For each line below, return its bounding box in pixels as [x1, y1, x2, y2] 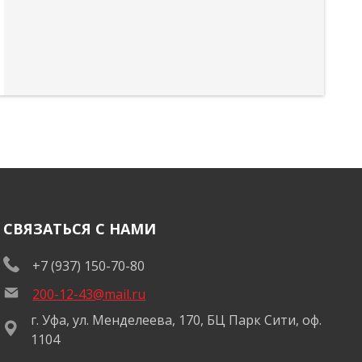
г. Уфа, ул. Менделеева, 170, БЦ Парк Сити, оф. [31, 311, 322, 330]
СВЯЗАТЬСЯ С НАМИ [3, 219, 157, 239]
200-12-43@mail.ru [32, 285, 146, 304]
